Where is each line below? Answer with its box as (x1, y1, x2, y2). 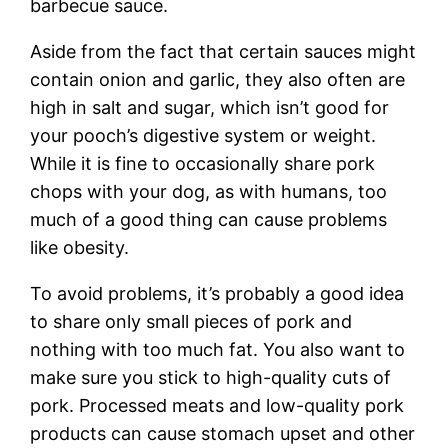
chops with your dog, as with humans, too (30, 180, 388, 202)
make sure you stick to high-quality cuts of (30, 366, 392, 388)
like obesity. (30, 236, 130, 258)
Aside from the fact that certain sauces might (30, 40, 417, 62)
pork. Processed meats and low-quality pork (30, 394, 405, 416)
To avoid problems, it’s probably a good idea (30, 282, 405, 304)
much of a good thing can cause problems (30, 208, 388, 230)
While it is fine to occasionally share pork (30, 152, 376, 174)
